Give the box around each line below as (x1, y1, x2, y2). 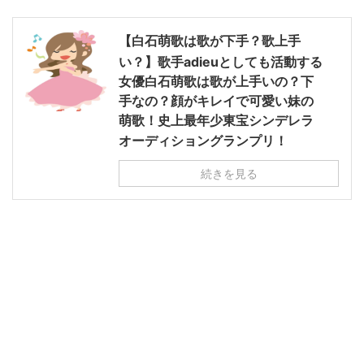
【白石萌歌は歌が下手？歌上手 (119, 32, 301, 50)
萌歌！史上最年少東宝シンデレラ (119, 112, 314, 129)
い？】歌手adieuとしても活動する (119, 54, 323, 71)
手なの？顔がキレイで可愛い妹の (119, 93, 314, 110)
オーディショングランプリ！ (119, 132, 288, 149)
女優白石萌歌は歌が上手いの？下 (119, 73, 314, 90)
